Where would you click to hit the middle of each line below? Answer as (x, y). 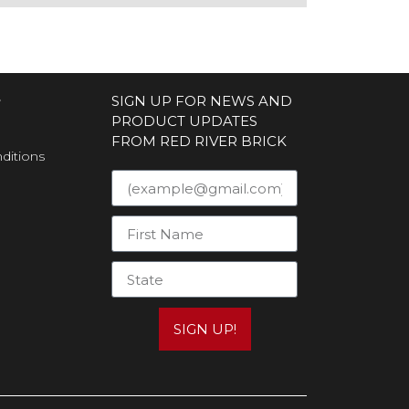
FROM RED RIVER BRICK (199, 142)
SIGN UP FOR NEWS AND (202, 101)
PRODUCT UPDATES (184, 121)
